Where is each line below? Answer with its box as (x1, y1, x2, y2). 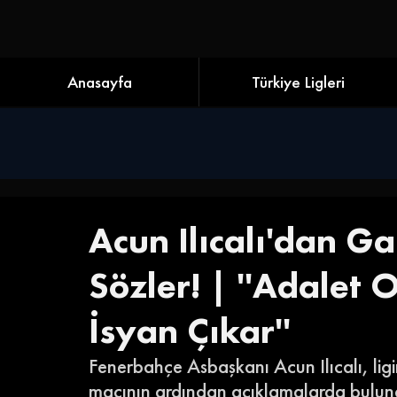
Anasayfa (66, 71, 132, 93)
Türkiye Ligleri (252, 71, 345, 93)
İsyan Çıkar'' (89, 307, 291, 354)
